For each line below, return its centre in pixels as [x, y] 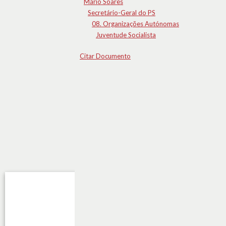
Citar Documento [105, 56]
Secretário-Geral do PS [122, 13]
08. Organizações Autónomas [135, 24]
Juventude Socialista [126, 35]
